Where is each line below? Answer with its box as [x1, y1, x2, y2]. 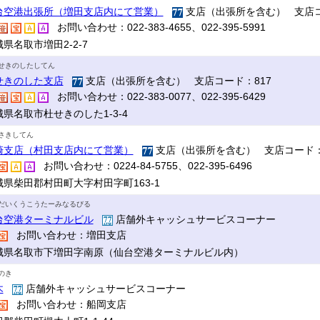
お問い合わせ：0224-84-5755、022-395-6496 [34, 160, 252, 171]
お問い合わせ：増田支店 [7, 229, 126, 241]
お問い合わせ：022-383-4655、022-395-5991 [48, 21, 266, 33]
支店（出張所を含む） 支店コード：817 [82, 75, 271, 86]
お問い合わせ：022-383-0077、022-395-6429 [48, 91, 266, 102]
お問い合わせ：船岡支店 [7, 299, 126, 310]
